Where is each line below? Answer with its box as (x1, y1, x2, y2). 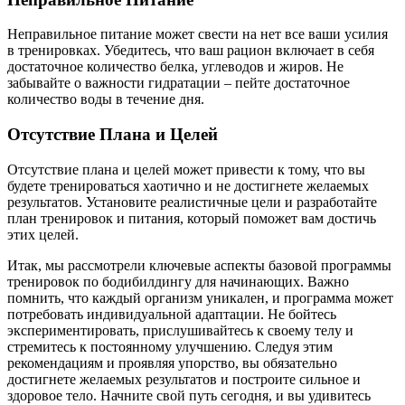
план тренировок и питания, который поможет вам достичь (7, 210, 376, 226)
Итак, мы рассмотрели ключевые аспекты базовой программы (7, 257, 391, 273)
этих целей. (7, 226, 79, 242)
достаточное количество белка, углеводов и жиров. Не (7, 59, 344, 75)
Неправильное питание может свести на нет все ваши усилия (7, 26, 388, 42)
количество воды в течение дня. (7, 91, 204, 108)
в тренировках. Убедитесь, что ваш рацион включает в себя (7, 42, 374, 59)
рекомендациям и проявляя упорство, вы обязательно (7, 354, 337, 371)
